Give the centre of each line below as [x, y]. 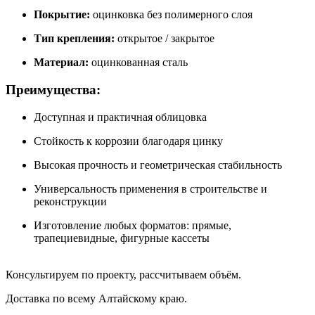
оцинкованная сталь [138, 63]
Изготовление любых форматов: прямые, [133, 225]
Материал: [61, 63]
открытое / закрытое [165, 39]
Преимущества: [53, 89]
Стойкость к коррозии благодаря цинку [128, 141]
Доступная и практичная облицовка [120, 117]
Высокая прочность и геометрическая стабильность [158, 165]
